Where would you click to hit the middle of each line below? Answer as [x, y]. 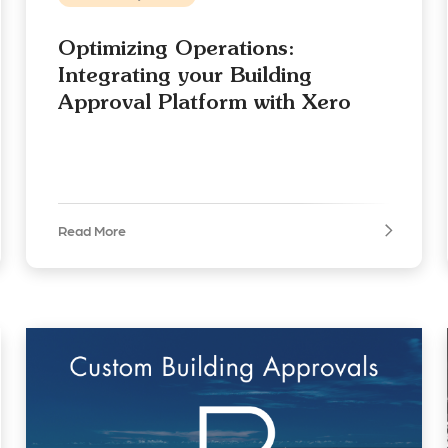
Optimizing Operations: [176, 48]
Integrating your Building [184, 75]
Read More [91, 230]
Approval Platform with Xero [204, 102]
